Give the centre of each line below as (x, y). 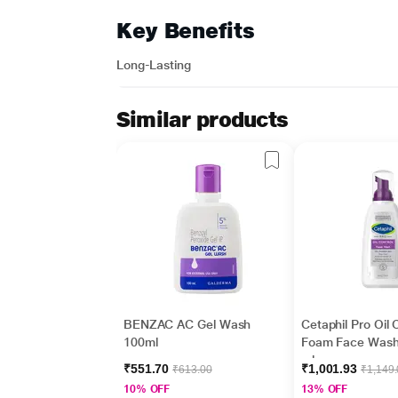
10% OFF (147, 389)
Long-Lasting (153, 65)
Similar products (202, 119)
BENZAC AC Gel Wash (187, 324)
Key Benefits (185, 31)
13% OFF (324, 389)
